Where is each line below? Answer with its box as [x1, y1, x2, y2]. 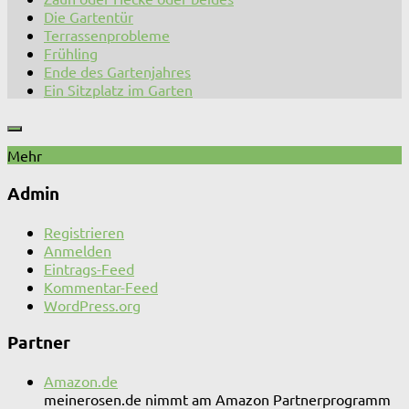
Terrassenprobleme [44, 26, 170, 45]
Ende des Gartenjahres [44, 62, 191, 81]
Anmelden [44, 240, 111, 259]
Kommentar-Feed [44, 277, 158, 296]
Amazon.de [44, 371, 118, 390]
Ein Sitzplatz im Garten [44, 80, 193, 100]
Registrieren [44, 222, 124, 241]
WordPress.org [44, 295, 141, 314]
